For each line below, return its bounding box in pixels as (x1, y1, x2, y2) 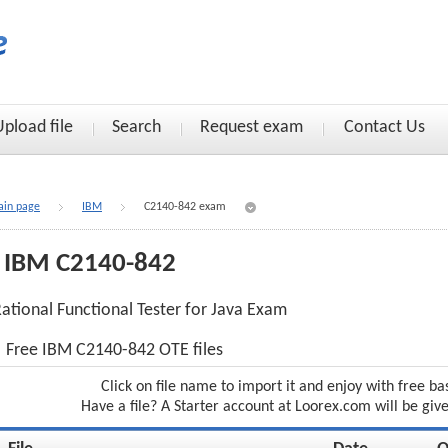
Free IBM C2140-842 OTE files (6, 341, 223, 360)
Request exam (200, 118, 303, 137)
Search (112, 118, 161, 137)
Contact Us (344, 118, 425, 137)
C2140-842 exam (144, 201, 226, 213)
